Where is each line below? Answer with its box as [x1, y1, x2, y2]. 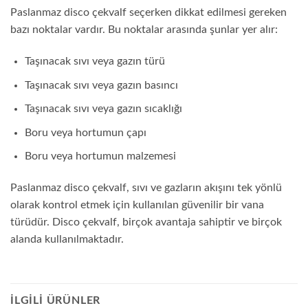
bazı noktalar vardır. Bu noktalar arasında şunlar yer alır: [10, 24, 278, 36]
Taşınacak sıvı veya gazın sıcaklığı [24, 103, 182, 115]
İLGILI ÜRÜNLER [10, 294, 101, 306]
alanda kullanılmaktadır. [10, 234, 124, 245]
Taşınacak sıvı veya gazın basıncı [24, 79, 178, 91]
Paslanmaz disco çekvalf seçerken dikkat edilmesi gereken [10, 7, 287, 19]
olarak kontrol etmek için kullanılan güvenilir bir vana [10, 199, 264, 211]
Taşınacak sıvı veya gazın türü [24, 55, 165, 67]
